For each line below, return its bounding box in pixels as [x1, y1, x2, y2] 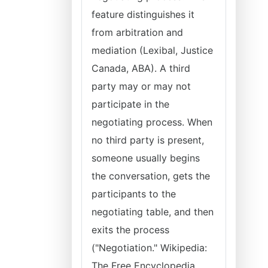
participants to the [92, 188, 176, 200]
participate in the [92, 98, 169, 110]
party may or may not [92, 80, 191, 92]
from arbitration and [92, 26, 183, 38]
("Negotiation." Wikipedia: [92, 242, 207, 254]
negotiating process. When [92, 116, 212, 128]
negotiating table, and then [92, 206, 214, 218]
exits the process [92, 224, 169, 236]
